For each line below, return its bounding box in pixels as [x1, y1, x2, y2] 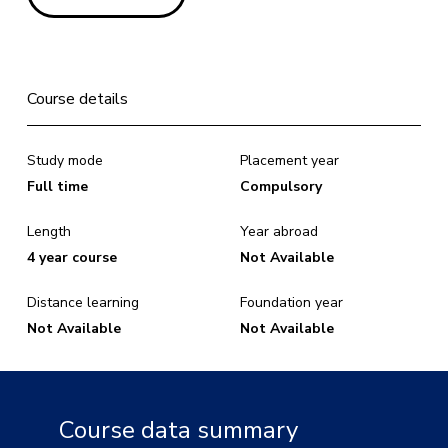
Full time [27, 177, 89, 196]
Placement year [240, 151, 339, 170]
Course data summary [59, 414, 298, 446]
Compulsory [240, 177, 322, 196]
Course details [27, 88, 129, 110]
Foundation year [240, 293, 343, 312]
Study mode [27, 151, 104, 170]
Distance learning [27, 293, 140, 312]
